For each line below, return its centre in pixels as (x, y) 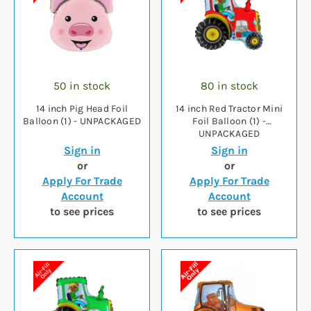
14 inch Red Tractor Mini (229, 109)
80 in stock (229, 86)
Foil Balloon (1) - (229, 121)
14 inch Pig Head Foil (82, 109)
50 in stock (82, 86)
